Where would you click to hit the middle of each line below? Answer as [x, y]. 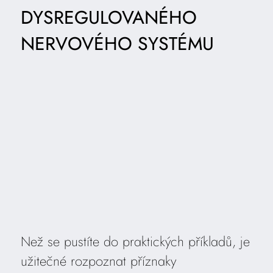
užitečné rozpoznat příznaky [98, 261]
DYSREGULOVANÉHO [108, 18]
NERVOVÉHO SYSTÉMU [117, 44]
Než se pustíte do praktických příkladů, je [135, 241]
